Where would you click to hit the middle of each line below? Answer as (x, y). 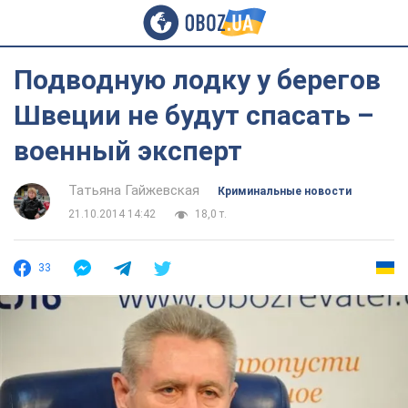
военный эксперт (128, 151)
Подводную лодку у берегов (197, 80)
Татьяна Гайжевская (134, 190)
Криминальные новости (285, 191)
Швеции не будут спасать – (194, 115)
